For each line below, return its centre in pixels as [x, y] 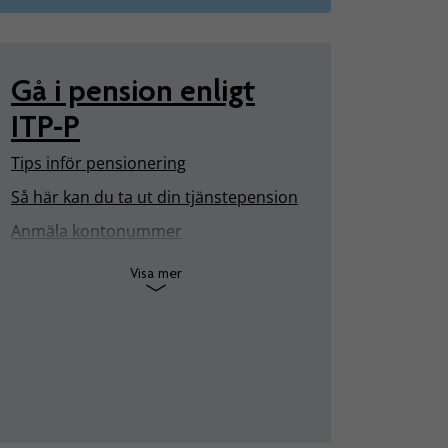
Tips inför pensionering [98, 163]
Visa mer [156, 273]
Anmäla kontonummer [96, 230]
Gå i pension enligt [133, 90]
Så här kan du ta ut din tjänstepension [154, 196]
